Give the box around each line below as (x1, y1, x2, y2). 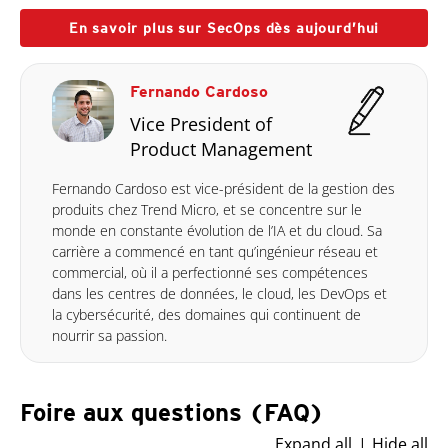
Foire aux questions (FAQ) (20, 397, 324, 427)
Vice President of (130, 111, 273, 136)
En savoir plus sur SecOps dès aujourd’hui (68, 19, 380, 36)
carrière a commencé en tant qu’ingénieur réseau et (52, 241, 378, 261)
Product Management (130, 136, 313, 161)
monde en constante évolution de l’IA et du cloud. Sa (52, 220, 382, 240)
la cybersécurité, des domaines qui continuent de (52, 304, 361, 324)
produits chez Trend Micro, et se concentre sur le (52, 199, 362, 219)
